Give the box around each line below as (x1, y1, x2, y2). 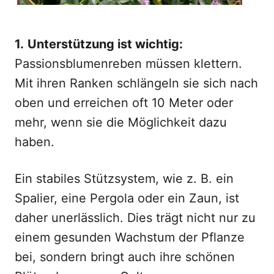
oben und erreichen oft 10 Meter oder (15, 95, 233, 110)
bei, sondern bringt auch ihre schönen (15, 250, 235, 264)
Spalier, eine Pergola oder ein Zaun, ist (15, 191, 239, 206)
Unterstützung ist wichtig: (28, 37, 183, 51)
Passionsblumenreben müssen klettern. (15, 56, 242, 71)
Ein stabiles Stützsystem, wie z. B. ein (15, 171, 234, 186)
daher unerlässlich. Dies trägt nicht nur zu (15, 210, 256, 225)
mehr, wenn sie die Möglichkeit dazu (15, 115, 227, 130)
